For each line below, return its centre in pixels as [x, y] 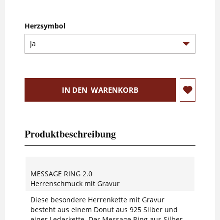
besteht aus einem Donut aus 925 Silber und [104, 209]
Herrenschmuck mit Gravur [75, 183]
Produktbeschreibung [70, 134]
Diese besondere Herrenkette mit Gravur [97, 199]
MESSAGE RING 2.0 [61, 173]
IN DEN [75, 90]
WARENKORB [115, 90]
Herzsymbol [45, 26]
